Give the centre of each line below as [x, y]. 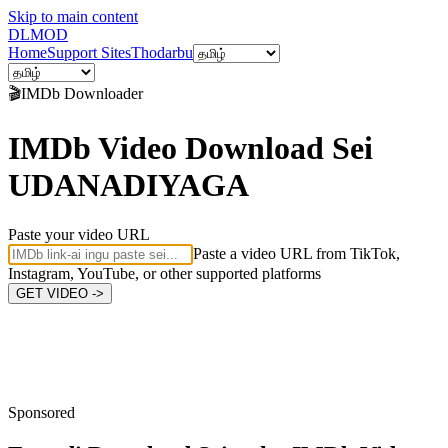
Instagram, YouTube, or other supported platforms [164, 273]
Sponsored [41, 412]
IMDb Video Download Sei [190, 148]
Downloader [101, 93]
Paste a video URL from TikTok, [296, 253]
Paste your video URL [79, 234]
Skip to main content [73, 16]
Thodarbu [162, 52]
